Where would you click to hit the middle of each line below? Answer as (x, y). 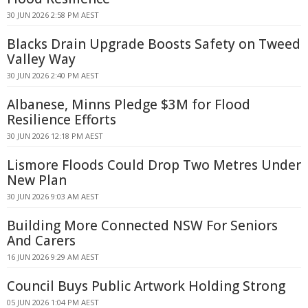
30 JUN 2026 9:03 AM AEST (53, 196)
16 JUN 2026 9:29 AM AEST (53, 257)
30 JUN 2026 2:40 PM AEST (53, 75)
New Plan (37, 180)
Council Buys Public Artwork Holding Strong (146, 286)
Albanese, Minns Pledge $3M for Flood (129, 104)
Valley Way (41, 59)
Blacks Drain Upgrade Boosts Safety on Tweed (154, 44)
